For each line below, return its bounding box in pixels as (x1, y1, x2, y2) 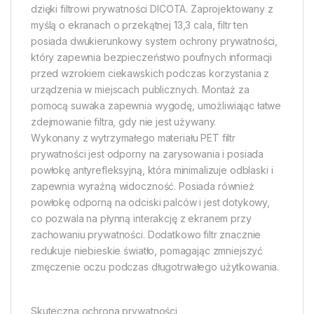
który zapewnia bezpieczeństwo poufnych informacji (31, 51, 273, 64)
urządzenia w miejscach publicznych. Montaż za (31, 83, 250, 96)
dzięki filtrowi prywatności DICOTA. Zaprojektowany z (31, 3, 273, 15)
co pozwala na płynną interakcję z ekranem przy (31, 212, 252, 225)
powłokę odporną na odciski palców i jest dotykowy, (31, 196, 270, 209)
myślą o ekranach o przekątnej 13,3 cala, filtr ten (31, 19, 248, 32)
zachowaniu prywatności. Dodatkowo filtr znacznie (31, 228, 261, 241)
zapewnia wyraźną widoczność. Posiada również (31, 180, 254, 193)
